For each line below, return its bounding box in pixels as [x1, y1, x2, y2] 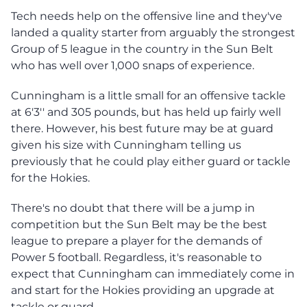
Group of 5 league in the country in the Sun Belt [11, 42, 273, 56]
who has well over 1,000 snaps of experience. [11, 58, 254, 72]
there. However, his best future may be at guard [11, 121, 273, 135]
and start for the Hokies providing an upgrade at [11, 283, 275, 297]
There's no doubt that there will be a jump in [11, 201, 255, 214]
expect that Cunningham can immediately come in [11, 267, 295, 280]
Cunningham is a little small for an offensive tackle [11, 88, 286, 102]
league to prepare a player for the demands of [11, 234, 262, 247]
